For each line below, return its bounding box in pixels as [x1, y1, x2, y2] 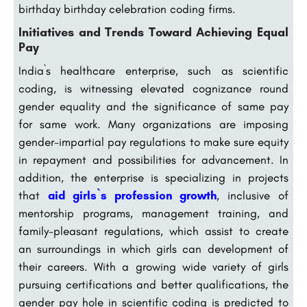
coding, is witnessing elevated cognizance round [19, 82, 288, 96]
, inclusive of [217, 188, 288, 203]
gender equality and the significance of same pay [19, 99, 288, 114]
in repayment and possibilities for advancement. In [19, 153, 288, 167]
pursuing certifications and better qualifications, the [19, 278, 288, 292]
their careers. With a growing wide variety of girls [19, 260, 288, 274]
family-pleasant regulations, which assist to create [19, 224, 288, 238]
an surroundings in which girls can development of [19, 242, 288, 256]
